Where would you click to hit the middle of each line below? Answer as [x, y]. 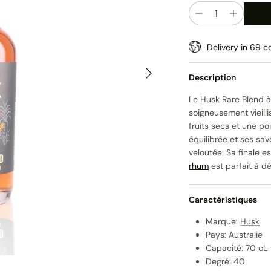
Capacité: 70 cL [237, 248]
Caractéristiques [223, 200]
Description [212, 78]
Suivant [149, 66]
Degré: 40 [225, 262]
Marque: [223, 222]
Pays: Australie [234, 235]
